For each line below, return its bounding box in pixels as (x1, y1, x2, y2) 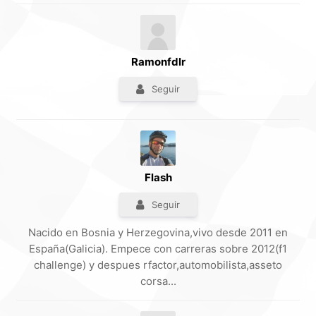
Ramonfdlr (130, 55, 186, 69)
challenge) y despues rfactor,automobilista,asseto (34, 258, 282, 272)
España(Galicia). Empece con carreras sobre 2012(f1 (29, 242, 287, 256)
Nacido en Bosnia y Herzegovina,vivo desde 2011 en (28, 226, 288, 240)
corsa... (140, 274, 176, 288)
